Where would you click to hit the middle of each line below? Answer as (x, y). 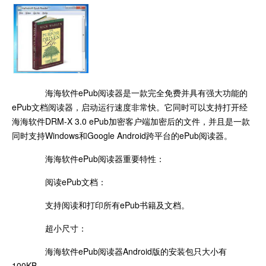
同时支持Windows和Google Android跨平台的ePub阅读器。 (122, 135)
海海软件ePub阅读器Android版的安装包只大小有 (128, 251)
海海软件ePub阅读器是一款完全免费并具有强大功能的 (138, 92)
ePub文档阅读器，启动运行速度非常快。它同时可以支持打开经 (130, 107)
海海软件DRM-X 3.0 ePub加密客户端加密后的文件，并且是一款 (131, 121)
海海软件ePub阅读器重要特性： (96, 158)
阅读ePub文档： (67, 181)
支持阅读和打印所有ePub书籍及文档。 (109, 205)
